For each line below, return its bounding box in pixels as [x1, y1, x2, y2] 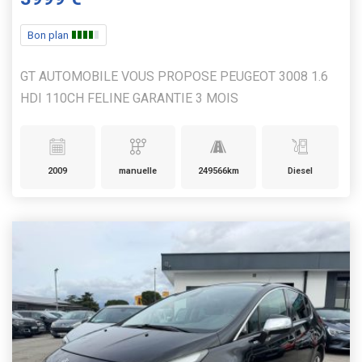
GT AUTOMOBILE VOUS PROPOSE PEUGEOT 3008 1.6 [20, 68, 328, 84]
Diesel [287, 165, 313, 176]
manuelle [119, 165, 158, 176]
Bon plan [27, 28, 71, 41]
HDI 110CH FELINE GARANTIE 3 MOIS [20, 90, 238, 106]
